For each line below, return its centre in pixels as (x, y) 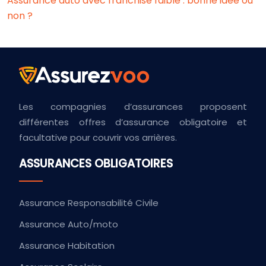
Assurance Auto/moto (69, 224)
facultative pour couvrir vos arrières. (98, 137)
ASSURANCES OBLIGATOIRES (96, 164)
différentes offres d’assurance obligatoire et (133, 122)
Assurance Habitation (67, 246)
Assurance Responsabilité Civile (89, 203)
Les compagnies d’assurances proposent (133, 107)
